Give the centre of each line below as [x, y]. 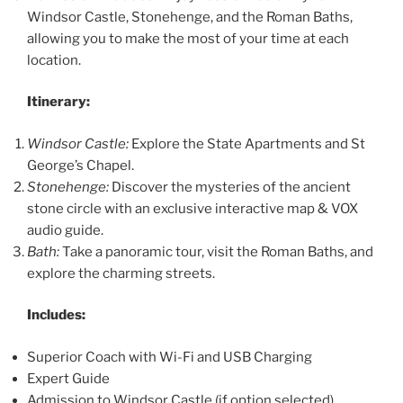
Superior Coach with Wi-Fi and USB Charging [170, 357]
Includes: [56, 315]
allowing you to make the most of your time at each [188, 38]
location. [54, 60]
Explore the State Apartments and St [247, 143]
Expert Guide [68, 378]
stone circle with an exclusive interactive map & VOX [193, 208]
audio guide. [65, 230]
